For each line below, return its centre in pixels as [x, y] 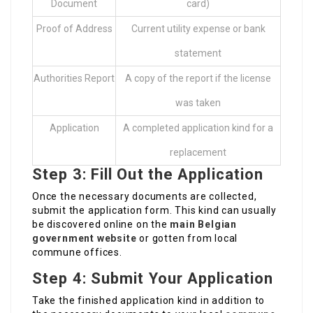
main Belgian [204, 225]
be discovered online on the [101, 225]
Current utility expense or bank [198, 29]
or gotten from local [187, 239]
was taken [198, 103]
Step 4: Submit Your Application [153, 279]
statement [198, 53]
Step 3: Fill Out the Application [148, 175]
